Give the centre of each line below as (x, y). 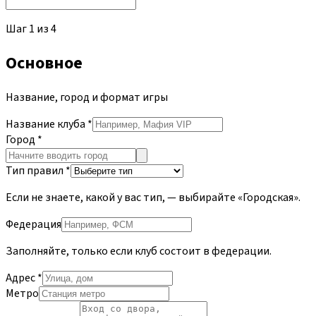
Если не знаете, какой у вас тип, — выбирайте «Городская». (153, 197)
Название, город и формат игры (87, 97)
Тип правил (35, 170)
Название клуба (45, 124)
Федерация (34, 224)
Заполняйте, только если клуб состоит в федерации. (139, 251)
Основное (44, 63)
